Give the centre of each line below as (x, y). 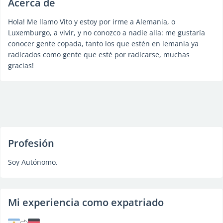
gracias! (21, 65)
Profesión (31, 143)
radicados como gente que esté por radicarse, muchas (99, 55)
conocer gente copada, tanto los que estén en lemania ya (103, 44)
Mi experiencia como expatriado (86, 202)
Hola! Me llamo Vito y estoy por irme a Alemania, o (92, 22)
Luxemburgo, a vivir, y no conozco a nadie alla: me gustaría (107, 33)
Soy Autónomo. (33, 162)
